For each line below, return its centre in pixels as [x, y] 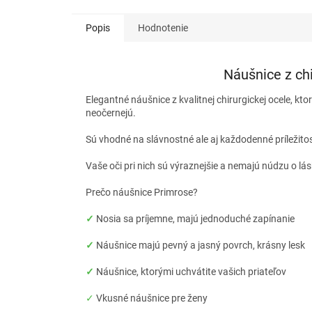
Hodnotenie [163, 28]
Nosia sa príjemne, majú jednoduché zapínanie [195, 219]
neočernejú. [111, 113]
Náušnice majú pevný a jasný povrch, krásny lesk [201, 245]
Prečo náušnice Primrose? [142, 193]
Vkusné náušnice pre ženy [151, 298]
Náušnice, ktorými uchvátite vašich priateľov [191, 272]
